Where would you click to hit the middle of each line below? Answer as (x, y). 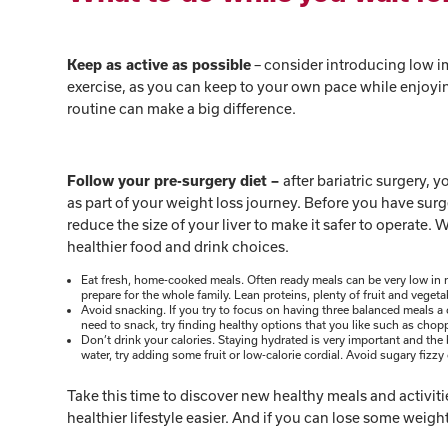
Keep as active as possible (159, 65)
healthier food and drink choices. (180, 247)
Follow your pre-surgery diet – (175, 181)
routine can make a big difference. (183, 109)
